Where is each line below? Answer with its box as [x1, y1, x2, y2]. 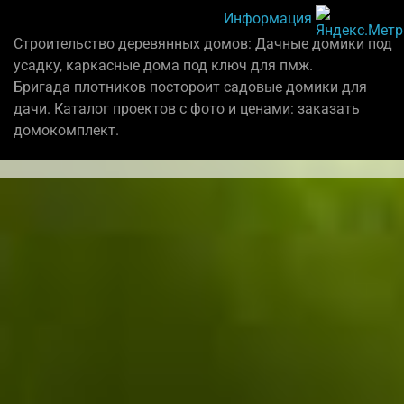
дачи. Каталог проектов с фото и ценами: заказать [14, 100, 360, 118]
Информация [224, 9, 312, 27]
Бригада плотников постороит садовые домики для [14, 78, 367, 96]
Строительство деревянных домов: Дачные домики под [14, 35, 392, 53]
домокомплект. [14, 122, 119, 140]
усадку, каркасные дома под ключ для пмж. [14, 57, 313, 75]
